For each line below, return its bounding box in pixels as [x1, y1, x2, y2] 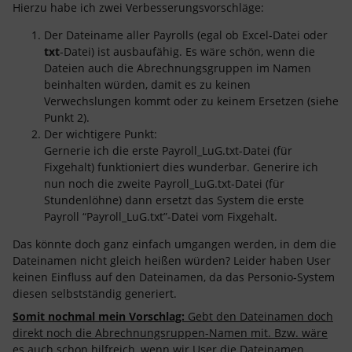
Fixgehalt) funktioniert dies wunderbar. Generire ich [44, 159, 318, 174]
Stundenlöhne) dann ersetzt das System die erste [44, 192, 304, 207]
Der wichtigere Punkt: [44, 126, 157, 141]
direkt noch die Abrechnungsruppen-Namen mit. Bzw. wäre [13, 325, 328, 340]
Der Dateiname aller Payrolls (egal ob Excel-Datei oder [44, 27, 328, 42]
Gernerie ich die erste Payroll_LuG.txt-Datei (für [44, 143, 292, 158]
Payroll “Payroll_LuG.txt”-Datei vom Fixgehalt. [44, 209, 277, 224]
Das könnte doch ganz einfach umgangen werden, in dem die [13, 236, 336, 251]
